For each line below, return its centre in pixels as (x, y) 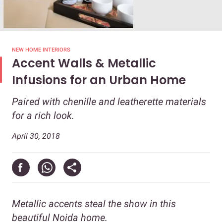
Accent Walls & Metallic (84, 63)
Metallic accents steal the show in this (94, 203)
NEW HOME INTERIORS (41, 50)
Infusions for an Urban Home (99, 80)
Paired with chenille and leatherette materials (109, 101)
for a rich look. (43, 115)
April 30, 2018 (36, 136)
